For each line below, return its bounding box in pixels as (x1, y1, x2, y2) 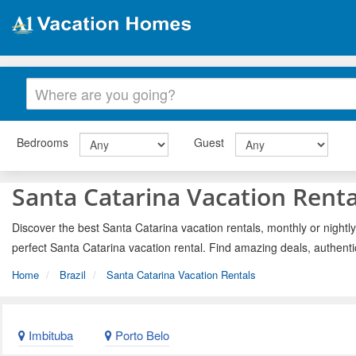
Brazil (60, 266, 86, 282)
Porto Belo (112, 327, 169, 344)
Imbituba (25, 327, 73, 344)
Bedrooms (17, 134, 68, 151)
